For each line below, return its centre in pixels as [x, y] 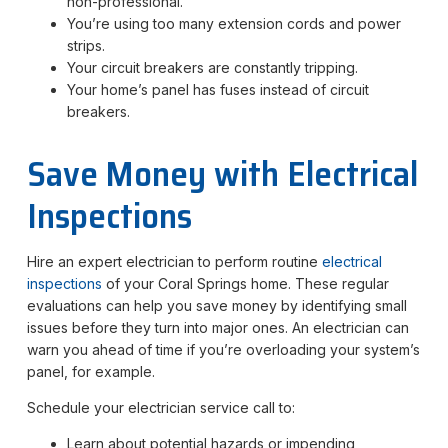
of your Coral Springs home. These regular [245, 283]
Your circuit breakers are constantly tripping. [212, 67]
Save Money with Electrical [222, 173]
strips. [85, 45]
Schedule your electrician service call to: [160, 407]
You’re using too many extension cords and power [233, 23]
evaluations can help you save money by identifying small [216, 305]
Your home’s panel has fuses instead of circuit [217, 89]
